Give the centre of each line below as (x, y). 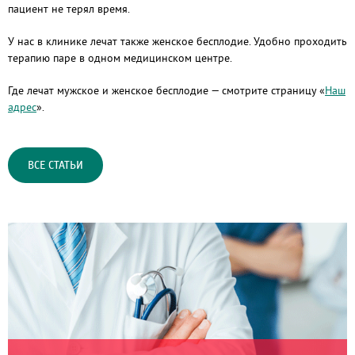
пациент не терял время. (69, 9)
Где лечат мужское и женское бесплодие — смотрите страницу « (166, 90)
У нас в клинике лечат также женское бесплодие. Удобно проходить (177, 41)
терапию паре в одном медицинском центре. (120, 58)
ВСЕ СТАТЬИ (55, 166)
